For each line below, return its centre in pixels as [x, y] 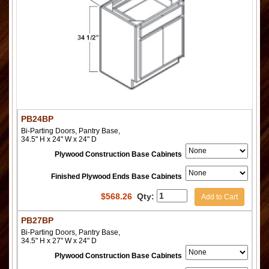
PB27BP [37, 220]
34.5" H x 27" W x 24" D [59, 240]
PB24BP [37, 119]
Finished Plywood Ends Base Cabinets [116, 176]
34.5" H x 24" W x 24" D [59, 139]
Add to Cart [219, 197]
